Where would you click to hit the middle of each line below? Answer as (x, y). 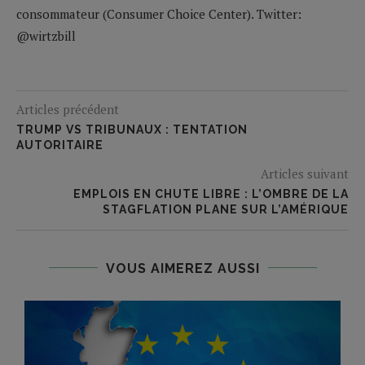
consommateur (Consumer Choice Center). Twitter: (159, 13)
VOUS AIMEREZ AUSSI (182, 268)
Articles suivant (305, 173)
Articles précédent (68, 109)
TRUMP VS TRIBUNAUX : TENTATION (132, 129)
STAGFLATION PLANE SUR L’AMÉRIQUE (226, 209)
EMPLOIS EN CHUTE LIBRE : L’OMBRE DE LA (211, 193)
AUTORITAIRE (60, 145)
